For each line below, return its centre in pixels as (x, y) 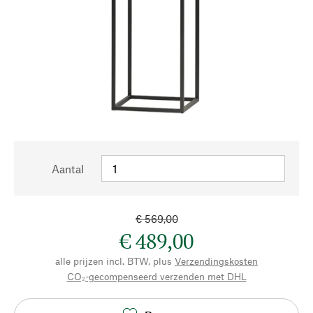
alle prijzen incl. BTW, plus (114, 261)
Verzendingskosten (216, 261)
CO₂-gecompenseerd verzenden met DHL (156, 276)
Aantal (68, 169)
